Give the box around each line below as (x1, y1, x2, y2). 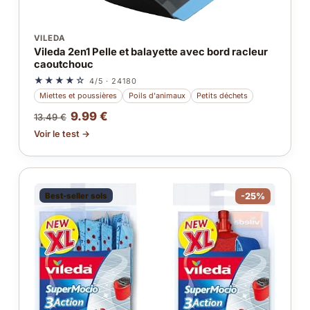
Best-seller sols (44, 190, 107, 201)
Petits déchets (196, 91, 248, 100)
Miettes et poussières (39, 91, 118, 100)
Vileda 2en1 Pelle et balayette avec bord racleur (33, 46, 268, 59)
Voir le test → (33, 129, 90, 140)
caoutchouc (33, 58, 93, 71)
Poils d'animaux (128, 91, 185, 100)
